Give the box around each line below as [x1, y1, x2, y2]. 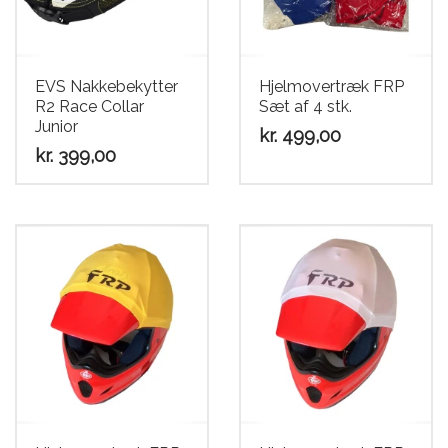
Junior [35, 117, 78, 136]
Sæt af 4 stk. [259, 97, 352, 116]
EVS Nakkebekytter [35, 77, 178, 96]
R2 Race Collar [35, 97, 144, 116]
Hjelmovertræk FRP [259, 77, 404, 96]
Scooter [44, 28, 88, 43]
